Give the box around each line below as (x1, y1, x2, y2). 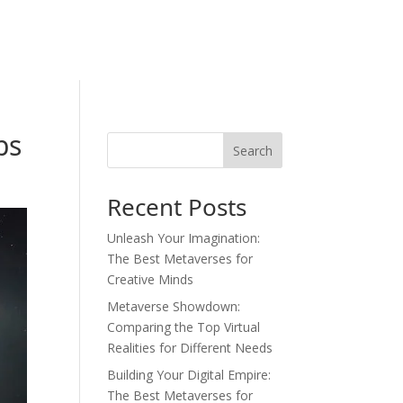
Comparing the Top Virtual (107, 318, 261, 336)
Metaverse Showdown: (107, 298, 241, 315)
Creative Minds (107, 271, 194, 288)
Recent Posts (107, 191, 247, 223)
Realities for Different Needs (107, 339, 273, 356)
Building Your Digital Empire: (107, 366, 272, 383)
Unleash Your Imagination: (107, 229, 261, 246)
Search (232, 141, 273, 159)
